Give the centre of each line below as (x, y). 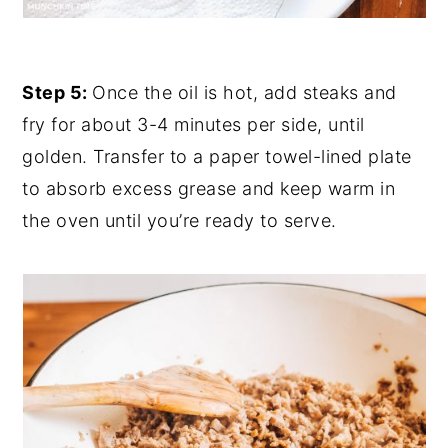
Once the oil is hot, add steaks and (244, 92)
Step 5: (57, 92)
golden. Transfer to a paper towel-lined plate (217, 156)
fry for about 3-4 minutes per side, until (193, 124)
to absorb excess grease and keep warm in (209, 188)
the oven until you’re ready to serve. (179, 220)
